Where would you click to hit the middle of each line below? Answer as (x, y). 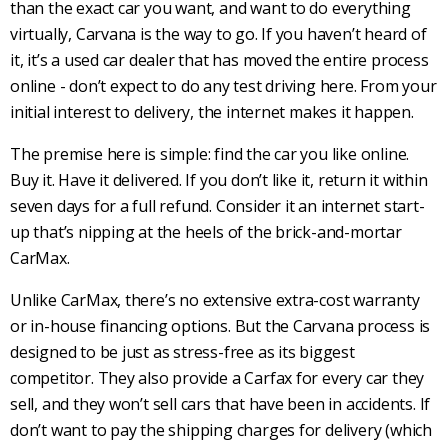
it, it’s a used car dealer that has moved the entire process (219, 60)
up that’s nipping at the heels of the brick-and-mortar (206, 232)
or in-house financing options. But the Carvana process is (220, 326)
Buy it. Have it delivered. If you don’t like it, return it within (219, 180)
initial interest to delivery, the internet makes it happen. (212, 112)
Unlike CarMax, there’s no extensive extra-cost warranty (215, 300)
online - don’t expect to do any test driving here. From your (223, 86)
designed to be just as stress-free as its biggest (182, 352)
